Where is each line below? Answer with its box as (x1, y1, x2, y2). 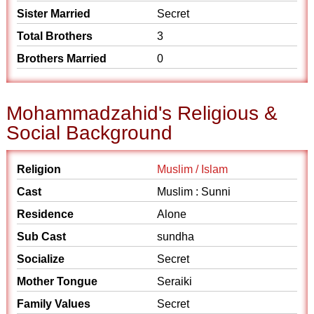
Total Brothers (17, 30, 93, 42)
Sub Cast (17, 231, 67, 243)
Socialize (17, 253, 65, 265)
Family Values (17, 298, 91, 310)
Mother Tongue (17, 275, 98, 287)
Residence (17, 208, 74, 220)
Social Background (6, 122, 173, 144)
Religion (17, 163, 62, 175)
